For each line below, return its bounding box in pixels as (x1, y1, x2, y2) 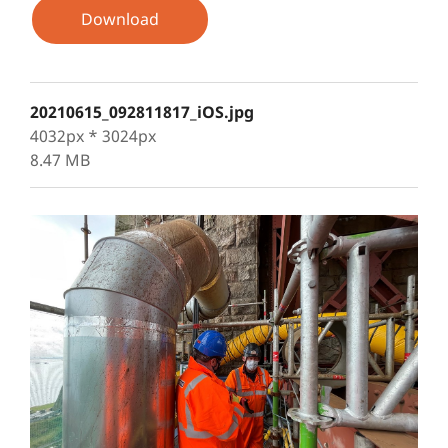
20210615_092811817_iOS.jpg (30, 101, 254, 123)
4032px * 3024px (30, 125, 156, 147)
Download (81, 8, 159, 30)
